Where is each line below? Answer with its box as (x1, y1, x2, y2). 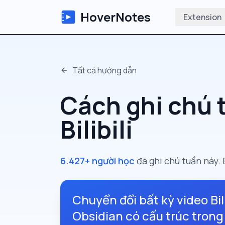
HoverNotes (80, 9, 151, 25)
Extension (183, 12, 221, 23)
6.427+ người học (60, 155, 135, 167)
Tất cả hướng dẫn (72, 65, 137, 76)
